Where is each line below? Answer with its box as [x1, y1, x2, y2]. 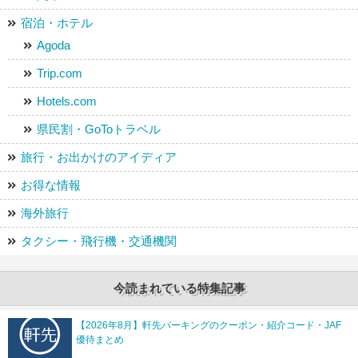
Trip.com [37, 66, 82, 81]
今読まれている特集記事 [113, 281, 245, 296]
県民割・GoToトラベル [37, 122, 161, 137]
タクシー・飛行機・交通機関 [21, 234, 177, 249]
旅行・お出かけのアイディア [21, 150, 177, 165]
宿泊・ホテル [21, 16, 93, 30]
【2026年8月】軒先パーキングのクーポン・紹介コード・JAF [76, 320, 341, 332]
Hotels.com [37, 94, 97, 109]
